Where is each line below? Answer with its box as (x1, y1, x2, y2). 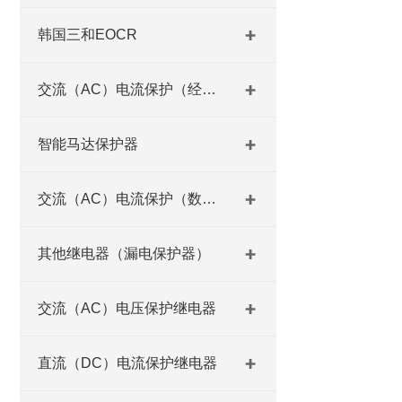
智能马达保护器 (38, 136, 138, 152)
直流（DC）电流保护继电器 (38, 355, 217, 371)
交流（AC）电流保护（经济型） (202, 82, 216, 97)
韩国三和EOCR (38, 27, 137, 42)
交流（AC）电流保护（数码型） (202, 191, 216, 206)
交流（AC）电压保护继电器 (38, 301, 216, 316)
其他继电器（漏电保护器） (38, 246, 210, 261)
